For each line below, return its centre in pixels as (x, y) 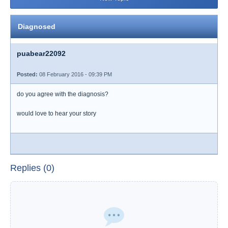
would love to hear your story (56, 113)
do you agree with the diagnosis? (63, 94)
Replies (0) (32, 168)
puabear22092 (41, 53)
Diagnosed (37, 26)
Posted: (27, 74)
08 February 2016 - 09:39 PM (75, 74)
